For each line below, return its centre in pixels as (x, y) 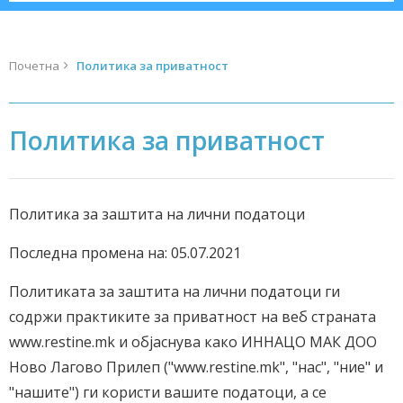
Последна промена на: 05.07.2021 (125, 253)
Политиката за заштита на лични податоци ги (175, 291)
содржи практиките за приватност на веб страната (193, 317)
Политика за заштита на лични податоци (157, 214)
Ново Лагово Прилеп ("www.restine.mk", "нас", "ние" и (196, 367)
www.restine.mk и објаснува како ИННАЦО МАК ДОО (193, 342)
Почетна (34, 66)
